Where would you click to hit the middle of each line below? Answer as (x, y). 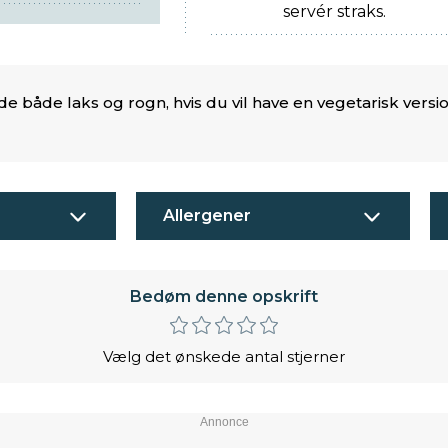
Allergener (207, 216)
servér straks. (335, 12)
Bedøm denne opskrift (224, 297)
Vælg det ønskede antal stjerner (224, 356)
